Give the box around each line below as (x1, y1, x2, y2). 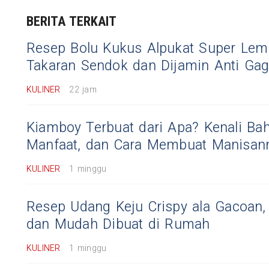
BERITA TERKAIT (26, 14, 117, 29)
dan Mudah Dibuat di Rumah (26, 214, 210, 235)
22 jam (69, 83, 97, 97)
